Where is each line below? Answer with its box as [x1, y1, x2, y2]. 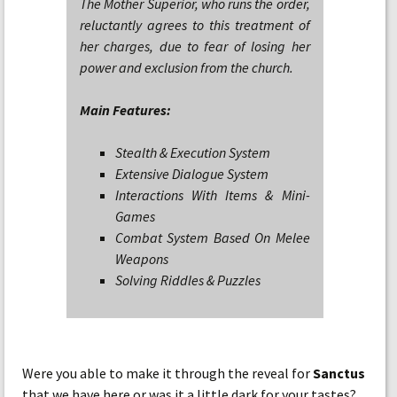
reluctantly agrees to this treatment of [80, 16, 310, 34]
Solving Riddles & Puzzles [115, 271, 261, 289]
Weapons [115, 250, 168, 268]
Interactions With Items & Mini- [115, 186, 310, 204]
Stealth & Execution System [115, 144, 270, 161]
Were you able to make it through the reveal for [22, 364, 313, 382]
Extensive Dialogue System [115, 165, 269, 183]
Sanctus [313, 364, 365, 382]
